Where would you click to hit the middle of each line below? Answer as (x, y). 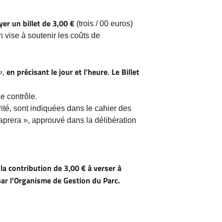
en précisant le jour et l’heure (57, 72)
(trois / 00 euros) (105, 23)
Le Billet (125, 72)
